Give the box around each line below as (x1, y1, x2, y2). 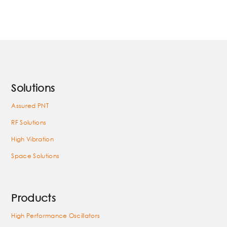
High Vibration (11, 134, 54, 143)
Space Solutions (11, 151, 60, 160)
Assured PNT (11, 101, 49, 110)
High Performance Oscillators (11, 211, 100, 220)
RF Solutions (11, 118, 47, 127)
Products (11, 192, 56, 204)
